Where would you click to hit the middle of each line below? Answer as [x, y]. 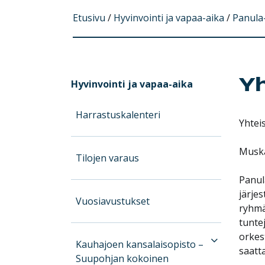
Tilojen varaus [108, 158]
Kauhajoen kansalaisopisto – [140, 244]
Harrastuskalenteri [118, 114]
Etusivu [89, 17]
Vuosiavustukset [113, 201]
